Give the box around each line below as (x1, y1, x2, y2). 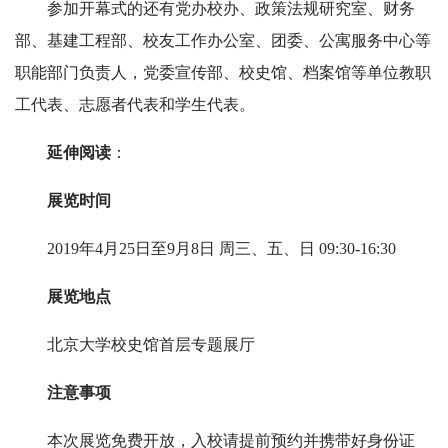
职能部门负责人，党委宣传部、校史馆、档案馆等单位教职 (15, 64, 431, 82)
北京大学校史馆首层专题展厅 (47, 336, 255, 354)
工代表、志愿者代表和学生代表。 (15, 96, 255, 114)
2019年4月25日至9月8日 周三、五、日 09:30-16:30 (47, 240, 396, 258)
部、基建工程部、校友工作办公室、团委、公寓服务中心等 (15, 32, 431, 50)
